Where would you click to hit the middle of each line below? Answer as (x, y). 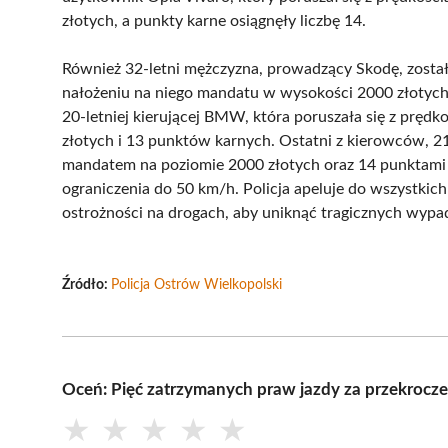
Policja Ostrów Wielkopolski (196, 284)
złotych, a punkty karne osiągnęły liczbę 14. (214, 20)
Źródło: (86, 284)
